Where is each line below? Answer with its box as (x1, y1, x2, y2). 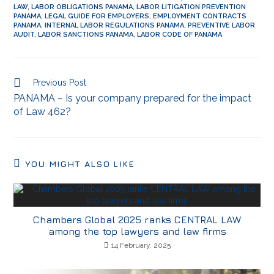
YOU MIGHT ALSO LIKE (24, 158, 135, 169)
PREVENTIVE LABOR (188, 21, 256, 29)
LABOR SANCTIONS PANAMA (38, 31, 134, 39)
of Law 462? (13, 106, 72, 117)
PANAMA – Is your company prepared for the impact (13, 92, 252, 104)
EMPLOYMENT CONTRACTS (153, 12, 247, 20)
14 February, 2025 (111, 241, 171, 250)
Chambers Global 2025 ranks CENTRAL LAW (33, 214, 241, 225)
